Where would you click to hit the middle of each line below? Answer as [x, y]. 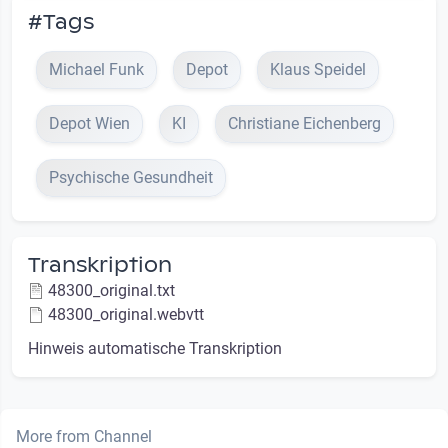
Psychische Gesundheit [131, 177]
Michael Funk [96, 69]
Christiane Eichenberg [304, 123]
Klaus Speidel [318, 69]
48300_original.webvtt [126, 314]
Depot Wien [89, 123]
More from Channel [84, 436]
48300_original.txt [111, 290]
